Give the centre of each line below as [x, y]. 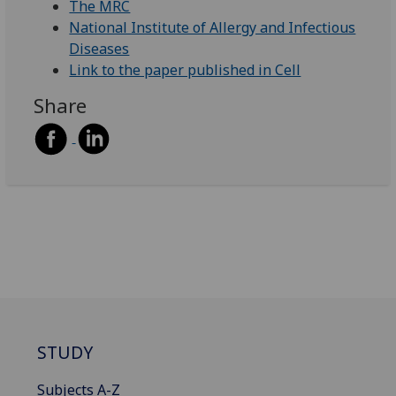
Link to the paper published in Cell [185, 70]
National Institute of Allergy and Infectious [213, 28]
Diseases [99, 49]
